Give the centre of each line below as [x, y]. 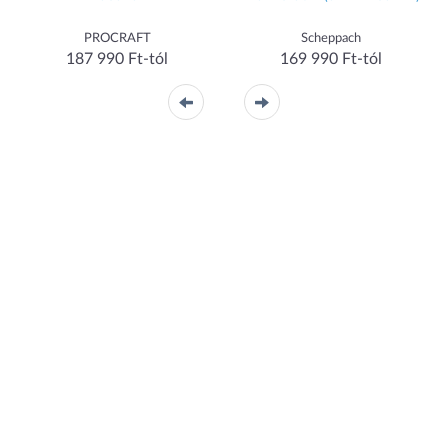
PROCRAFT [117, 38]
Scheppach [331, 38]
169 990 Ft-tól [331, 59]
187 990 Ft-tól [117, 59]
